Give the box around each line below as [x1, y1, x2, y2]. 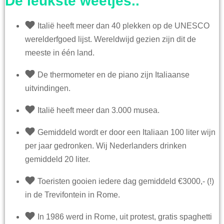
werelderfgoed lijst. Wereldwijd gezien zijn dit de [25, 35, 196, 44]
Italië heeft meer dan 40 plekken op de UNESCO [37, 21, 210, 30]
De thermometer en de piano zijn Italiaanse [37, 70, 190, 79]
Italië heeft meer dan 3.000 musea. [37, 106, 160, 115]
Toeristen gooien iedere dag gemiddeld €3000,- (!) [37, 177, 214, 186]
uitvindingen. [25, 84, 70, 93]
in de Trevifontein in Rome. [25, 190, 120, 199]
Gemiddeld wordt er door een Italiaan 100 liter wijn [37, 128, 216, 137]
